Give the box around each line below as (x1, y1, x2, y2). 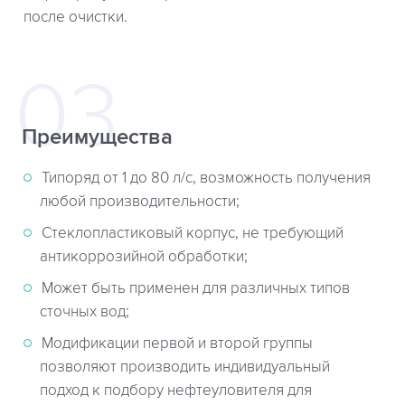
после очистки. (24, 8, 127, 27)
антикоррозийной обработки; (40, 248, 248, 267)
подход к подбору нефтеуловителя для (40, 381, 312, 400)
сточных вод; (40, 303, 129, 322)
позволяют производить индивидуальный (40, 358, 330, 377)
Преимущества (22, 124, 173, 151)
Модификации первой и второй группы (42, 334, 313, 353)
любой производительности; (40, 193, 240, 212)
